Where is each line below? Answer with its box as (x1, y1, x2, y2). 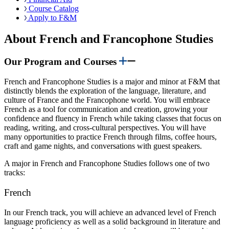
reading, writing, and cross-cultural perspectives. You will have (4, 123, 206, 132)
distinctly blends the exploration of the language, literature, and (4, 86, 206, 96)
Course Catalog (27, 4, 79, 13)
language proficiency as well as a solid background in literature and (4, 217, 220, 226)
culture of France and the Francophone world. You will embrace (4, 96, 210, 105)
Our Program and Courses (4, 56, 119, 67)
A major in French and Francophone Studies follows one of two (4, 159, 210, 168)
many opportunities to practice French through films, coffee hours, (4, 132, 217, 142)
